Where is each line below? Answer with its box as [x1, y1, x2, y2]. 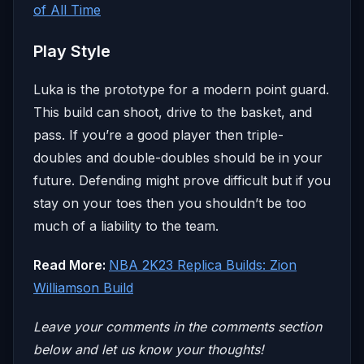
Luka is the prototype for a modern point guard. [33, 80, 329, 97]
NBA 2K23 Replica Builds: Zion [109, 256, 297, 273]
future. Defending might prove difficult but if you [33, 171, 331, 188]
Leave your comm [33, 318, 144, 335]
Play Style [33, 41, 110, 61]
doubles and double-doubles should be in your [33, 149, 323, 166]
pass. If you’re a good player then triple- [33, 126, 284, 143]
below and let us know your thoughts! [33, 340, 264, 357]
